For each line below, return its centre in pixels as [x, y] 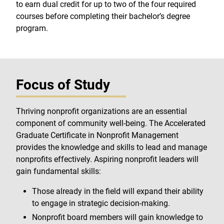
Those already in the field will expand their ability [118, 191]
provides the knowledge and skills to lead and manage [111, 147]
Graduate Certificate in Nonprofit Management [97, 135]
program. [32, 28]
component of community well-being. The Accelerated [111, 123]
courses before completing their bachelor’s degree [103, 16]
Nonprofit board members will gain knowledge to [117, 217]
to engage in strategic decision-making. [101, 203]
